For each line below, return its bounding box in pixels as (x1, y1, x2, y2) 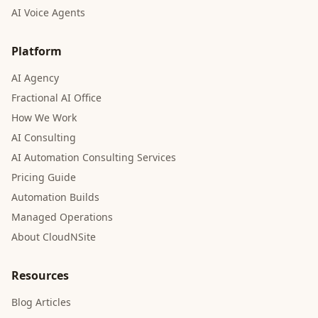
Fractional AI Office (11, 91, 102, 104)
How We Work (11, 111, 77, 124)
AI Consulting (11, 131, 76, 144)
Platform (11, 43, 62, 59)
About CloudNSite (11, 230, 96, 243)
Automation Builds (11, 190, 99, 204)
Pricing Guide (11, 170, 76, 184)
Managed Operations (11, 210, 113, 224)
